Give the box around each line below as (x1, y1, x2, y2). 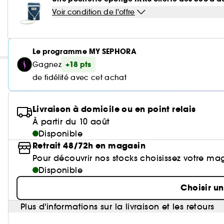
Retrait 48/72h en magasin (32, 140, 145, 151)
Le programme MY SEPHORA (32, 46, 137, 56)
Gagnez (32, 60, 62, 69)
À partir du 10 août (32, 116, 110, 126)
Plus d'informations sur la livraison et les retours (20, 201, 214, 211)
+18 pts (65, 59, 91, 69)
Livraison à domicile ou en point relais (32, 103, 196, 115)
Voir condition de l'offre (52, 7, 135, 16)
